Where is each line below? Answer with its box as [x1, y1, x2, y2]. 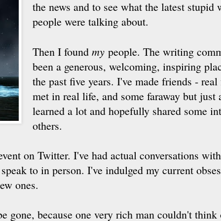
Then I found [33, 44, 92, 59]
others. [33, 118, 62, 133]
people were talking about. [33, 14, 148, 29]
